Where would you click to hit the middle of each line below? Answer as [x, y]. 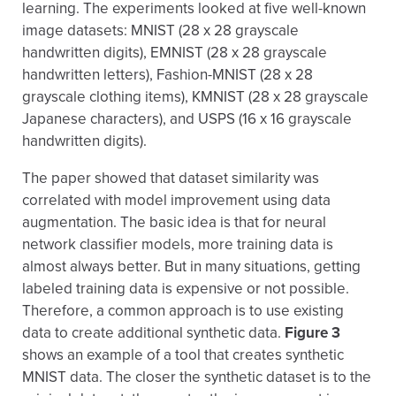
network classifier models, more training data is [178, 244]
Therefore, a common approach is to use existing [183, 311]
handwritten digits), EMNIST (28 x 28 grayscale [175, 53]
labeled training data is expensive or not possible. [186, 289]
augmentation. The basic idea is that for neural [174, 222]
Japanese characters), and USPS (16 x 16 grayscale [187, 119]
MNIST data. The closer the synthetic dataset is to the [197, 377]
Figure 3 [312, 333]
